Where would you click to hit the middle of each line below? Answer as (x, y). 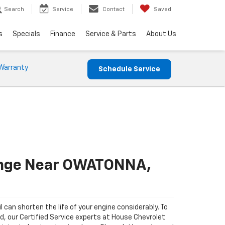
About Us (161, 34)
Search (14, 10)
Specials (26, 34)
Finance (63, 34)
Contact (114, 10)
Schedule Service (129, 69)
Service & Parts (111, 34)
